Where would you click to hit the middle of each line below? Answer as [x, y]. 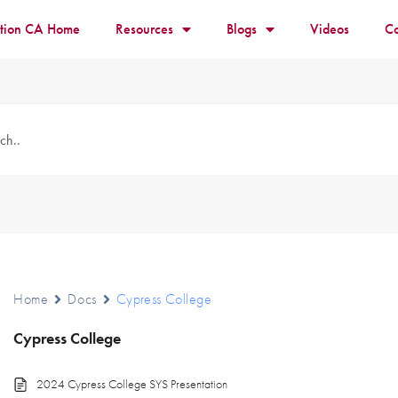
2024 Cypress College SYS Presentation [132, 384]
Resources [144, 29]
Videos [329, 29]
